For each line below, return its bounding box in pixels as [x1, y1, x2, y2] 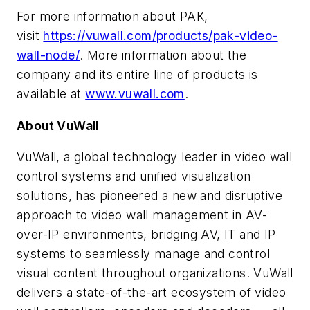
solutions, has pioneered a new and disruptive [17, 188, 282, 203]
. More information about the [80, 47, 247, 62]
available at [17, 86, 86, 101]
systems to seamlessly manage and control [17, 246, 270, 262]
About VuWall [17, 118, 99, 133]
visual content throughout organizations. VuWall [17, 266, 293, 281]
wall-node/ [17, 47, 80, 62]
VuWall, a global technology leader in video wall [17, 149, 293, 165]
